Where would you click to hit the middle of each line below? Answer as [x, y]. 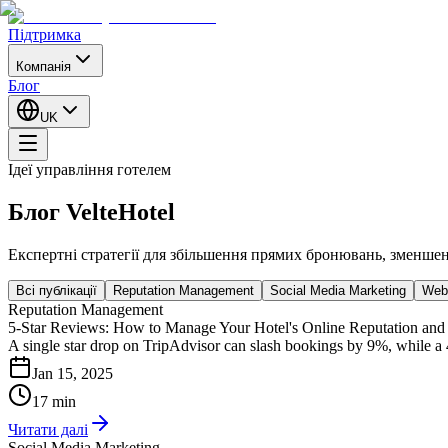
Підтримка [44, 34]
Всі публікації [56, 290]
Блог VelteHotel [91, 211]
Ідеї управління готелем [89, 169]
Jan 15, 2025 [72, 373]
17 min [54, 401]
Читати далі [48, 429]
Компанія [43, 66]
